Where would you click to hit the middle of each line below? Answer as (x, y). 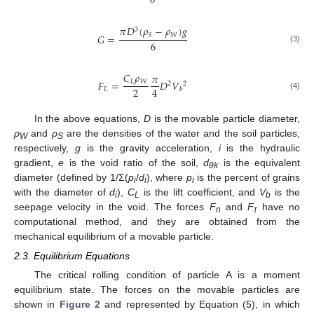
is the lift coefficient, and (200, 192)
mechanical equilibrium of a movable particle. (114, 236)
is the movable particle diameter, (225, 118)
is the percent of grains (247, 177)
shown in (37, 305)
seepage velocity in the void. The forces (112, 206)
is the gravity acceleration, (149, 148)
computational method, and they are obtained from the (157, 221)
